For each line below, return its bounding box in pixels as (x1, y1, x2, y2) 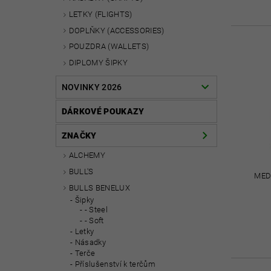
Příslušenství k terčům (74, 260, 155, 269)
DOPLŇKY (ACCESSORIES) (68, 25, 165, 35)
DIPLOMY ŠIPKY (68, 58, 128, 68)
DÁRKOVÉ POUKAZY (61, 106, 145, 116)
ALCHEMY (68, 151, 106, 160)
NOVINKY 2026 (61, 82, 122, 92)
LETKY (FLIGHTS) (68, 9, 132, 19)
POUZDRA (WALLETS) (68, 42, 149, 51)
